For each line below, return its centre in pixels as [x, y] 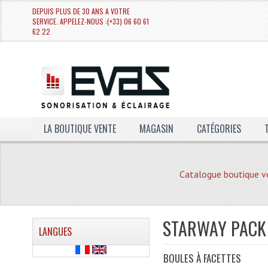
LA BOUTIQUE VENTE [80, 129]
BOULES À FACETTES [202, 258]
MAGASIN [156, 129]
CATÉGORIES [219, 129]
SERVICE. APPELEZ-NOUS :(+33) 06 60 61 [90, 21]
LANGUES [55, 232]
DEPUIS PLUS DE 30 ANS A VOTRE [81, 11]
